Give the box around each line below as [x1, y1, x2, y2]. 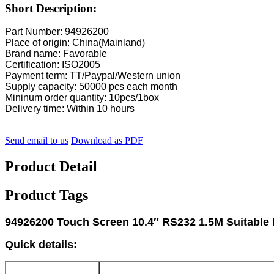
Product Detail [5, 158, 97, 175]
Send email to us [5, 135, 68, 146]
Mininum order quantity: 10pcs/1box [5, 92, 159, 103]
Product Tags [5, 187, 88, 204]
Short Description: [5, 1, 97, 15]
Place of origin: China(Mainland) [5, 37, 145, 48]
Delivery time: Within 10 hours [5, 103, 135, 114]
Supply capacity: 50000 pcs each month [5, 81, 177, 92]
